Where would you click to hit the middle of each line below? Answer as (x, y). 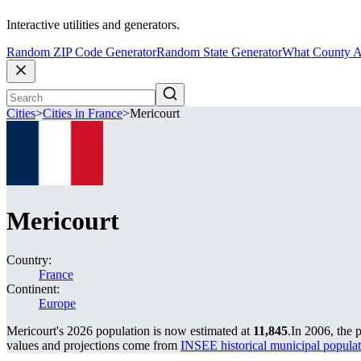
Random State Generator (219, 52)
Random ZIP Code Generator (81, 52)
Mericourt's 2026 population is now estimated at (130, 331)
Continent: (33, 289)
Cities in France (83, 114)
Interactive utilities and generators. (93, 25)
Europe (57, 303)
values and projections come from (93, 345)
